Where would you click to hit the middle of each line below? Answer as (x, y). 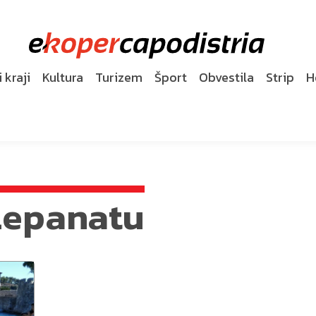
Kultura (63, 77)
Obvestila (226, 77)
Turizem (119, 77)
